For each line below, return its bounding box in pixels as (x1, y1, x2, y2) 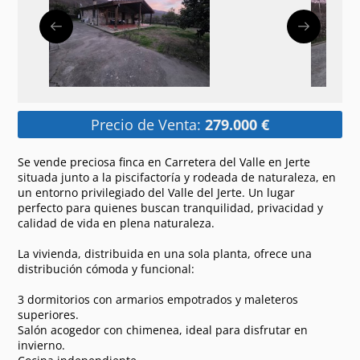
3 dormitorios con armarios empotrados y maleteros (18, 291, 299, 307)
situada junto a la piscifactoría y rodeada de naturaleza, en (18, 169, 337, 185)
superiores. (18, 306, 80, 322)
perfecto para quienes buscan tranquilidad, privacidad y (18, 199, 324, 215)
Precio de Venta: (90, 114, 205, 134)
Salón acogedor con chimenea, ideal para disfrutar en (18, 321, 309, 337)
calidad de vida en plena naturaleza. (18, 215, 215, 231)
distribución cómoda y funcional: (18, 260, 195, 276)
